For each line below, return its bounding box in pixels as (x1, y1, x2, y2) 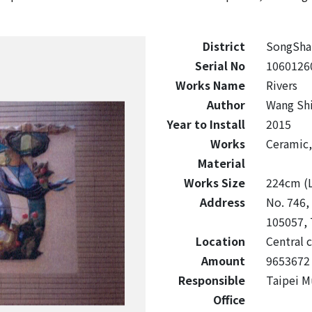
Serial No (194, 57, 245, 74)
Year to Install (166, 116, 245, 132)
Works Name (175, 77, 245, 93)
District (202, 38, 245, 54)
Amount (201, 252, 245, 269)
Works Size (183, 174, 245, 191)
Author (206, 96, 245, 113)
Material (197, 155, 245, 171)
